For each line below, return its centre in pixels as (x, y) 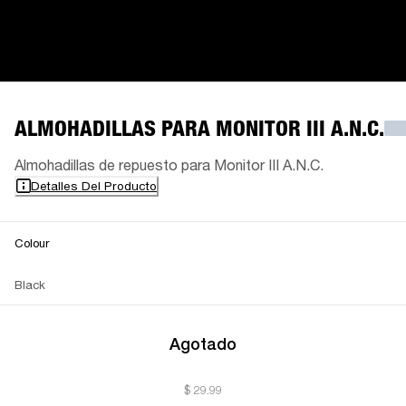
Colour (32, 242)
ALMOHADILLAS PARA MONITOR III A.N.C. (199, 128)
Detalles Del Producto (94, 185)
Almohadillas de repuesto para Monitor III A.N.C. (169, 164)
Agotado (203, 343)
